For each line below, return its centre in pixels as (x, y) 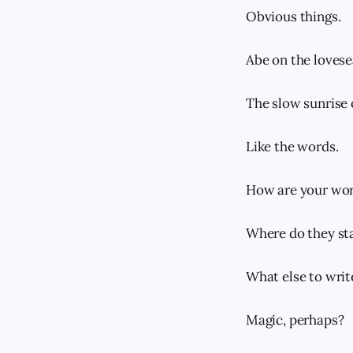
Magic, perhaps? (295, 320)
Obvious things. (294, 17)
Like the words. (292, 147)
